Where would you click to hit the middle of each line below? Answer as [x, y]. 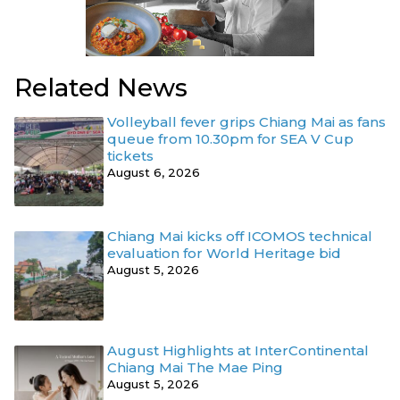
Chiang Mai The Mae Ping [195, 368]
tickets [130, 156]
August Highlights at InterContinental [238, 351]
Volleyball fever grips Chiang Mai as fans [246, 122]
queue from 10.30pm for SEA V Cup [230, 139]
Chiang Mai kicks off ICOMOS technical [240, 237]
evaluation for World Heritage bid [224, 254]
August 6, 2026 [154, 173]
